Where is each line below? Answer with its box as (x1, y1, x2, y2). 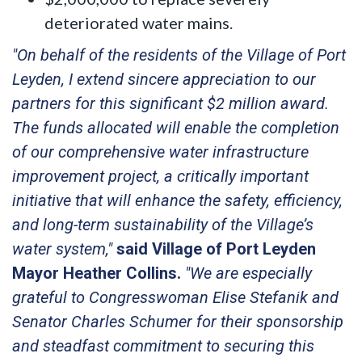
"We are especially (185, 263, 312, 283)
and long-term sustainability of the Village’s (12, 214, 314, 234)
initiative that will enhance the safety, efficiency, (12, 190, 343, 210)
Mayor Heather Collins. (12, 263, 181, 283)
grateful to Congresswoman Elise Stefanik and (12, 287, 339, 307)
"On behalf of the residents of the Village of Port (12, 44, 346, 65)
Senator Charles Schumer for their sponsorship (12, 311, 343, 331)
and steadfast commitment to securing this (12, 335, 314, 356)
